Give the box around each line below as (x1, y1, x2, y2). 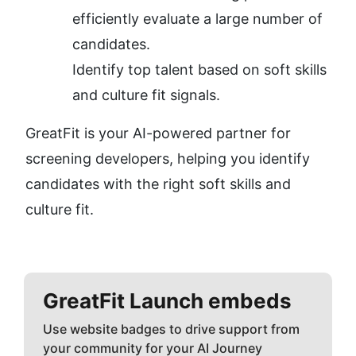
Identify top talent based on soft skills (72, 61, 327, 79)
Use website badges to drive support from (43, 321, 300, 338)
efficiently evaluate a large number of (72, 10, 323, 28)
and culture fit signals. (72, 87, 220, 104)
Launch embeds (125, 288, 292, 314)
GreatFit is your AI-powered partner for (25, 125, 291, 142)
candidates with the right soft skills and (25, 176, 291, 193)
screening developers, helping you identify (25, 150, 310, 168)
